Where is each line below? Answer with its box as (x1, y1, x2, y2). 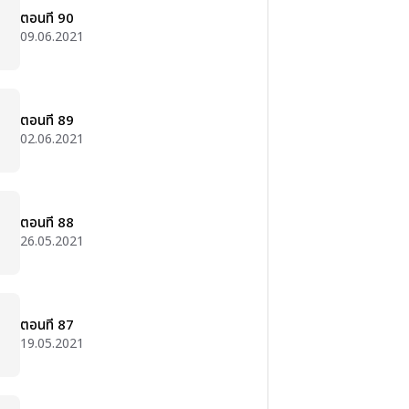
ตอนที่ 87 (20, 315, 74, 336)
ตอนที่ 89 (20, 110, 74, 131)
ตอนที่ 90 (20, 8, 74, 29)
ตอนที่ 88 (20, 213, 74, 234)
